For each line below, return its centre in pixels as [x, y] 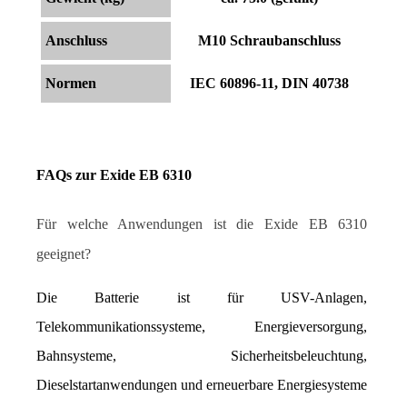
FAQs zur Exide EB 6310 [114, 174]
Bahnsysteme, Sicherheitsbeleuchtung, [202, 355]
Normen [71, 83]
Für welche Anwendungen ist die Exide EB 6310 [202, 223]
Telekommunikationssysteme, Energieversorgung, [202, 326]
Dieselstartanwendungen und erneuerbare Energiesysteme [202, 384]
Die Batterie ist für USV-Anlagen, [202, 297]
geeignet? [64, 253]
